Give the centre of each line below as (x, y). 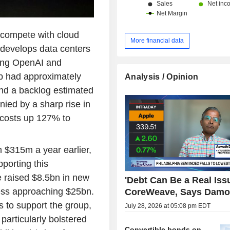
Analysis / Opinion (162, 76)
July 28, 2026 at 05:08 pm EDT (168, 206)
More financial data (157, 40)
